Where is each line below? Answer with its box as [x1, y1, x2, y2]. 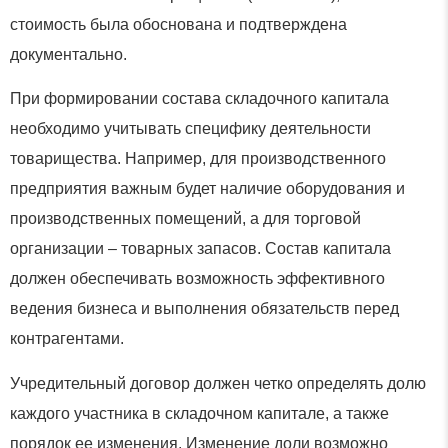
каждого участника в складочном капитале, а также [10, 404, 389, 422]
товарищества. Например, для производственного [10, 150, 386, 168]
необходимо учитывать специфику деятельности [10, 120, 371, 138]
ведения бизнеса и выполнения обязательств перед [10, 300, 399, 318]
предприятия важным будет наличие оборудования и [10, 180, 405, 198]
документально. [10, 45, 127, 63]
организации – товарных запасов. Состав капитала [10, 240, 391, 258]
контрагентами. [10, 330, 124, 348]
